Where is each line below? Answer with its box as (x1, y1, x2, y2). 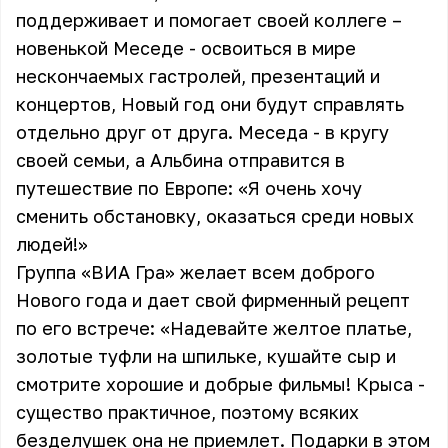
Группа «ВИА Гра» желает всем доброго (16, 261, 375, 283)
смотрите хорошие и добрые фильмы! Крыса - (16, 373, 425, 395)
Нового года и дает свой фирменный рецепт (16, 289, 410, 311)
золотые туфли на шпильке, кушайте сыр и (16, 345, 396, 367)
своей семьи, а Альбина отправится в (16, 149, 345, 171)
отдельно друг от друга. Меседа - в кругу (16, 121, 389, 143)
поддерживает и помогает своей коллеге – (16, 9, 402, 31)
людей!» (16, 233, 88, 255)
